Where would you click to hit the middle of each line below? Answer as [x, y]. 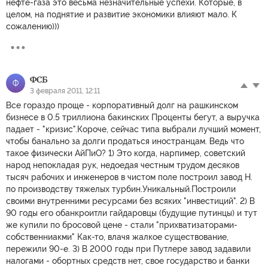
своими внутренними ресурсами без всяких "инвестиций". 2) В [130, 201]
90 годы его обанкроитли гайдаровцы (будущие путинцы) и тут [132, 213]
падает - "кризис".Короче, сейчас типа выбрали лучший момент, [133, 130]
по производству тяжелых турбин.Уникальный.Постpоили [121, 189]
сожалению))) [33, 27]
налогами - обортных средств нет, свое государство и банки [128, 261]
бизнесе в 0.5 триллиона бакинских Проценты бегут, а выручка [133, 118]
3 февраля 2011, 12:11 [65, 91]
